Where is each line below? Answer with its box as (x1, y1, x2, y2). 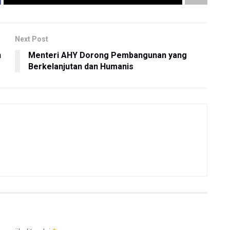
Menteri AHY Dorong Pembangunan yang (28, 50, 187, 61)
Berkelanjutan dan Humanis (28, 62, 133, 72)
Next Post (15, 35, 48, 44)
